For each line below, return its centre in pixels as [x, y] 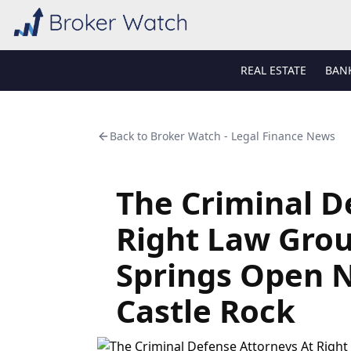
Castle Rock [206, 311]
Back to [130, 136]
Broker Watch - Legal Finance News [243, 136]
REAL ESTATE [273, 70]
